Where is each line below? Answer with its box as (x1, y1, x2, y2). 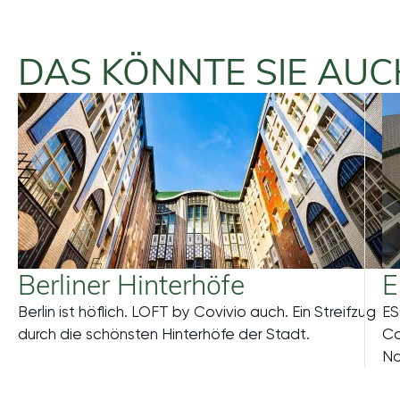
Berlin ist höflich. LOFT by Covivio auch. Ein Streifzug (18, 303, 376, 321)
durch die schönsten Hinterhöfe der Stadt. (18, 325, 310, 344)
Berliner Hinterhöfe (18, 268, 245, 303)
